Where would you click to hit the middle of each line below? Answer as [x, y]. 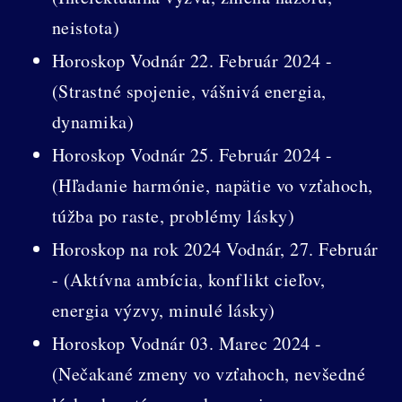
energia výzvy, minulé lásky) [163, 310]
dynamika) [93, 121]
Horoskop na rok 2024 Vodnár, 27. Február [215, 249]
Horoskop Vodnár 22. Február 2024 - [192, 60]
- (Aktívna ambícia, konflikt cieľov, [188, 279]
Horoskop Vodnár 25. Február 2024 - [192, 154]
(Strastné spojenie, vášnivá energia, [189, 91]
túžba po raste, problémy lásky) [173, 215]
